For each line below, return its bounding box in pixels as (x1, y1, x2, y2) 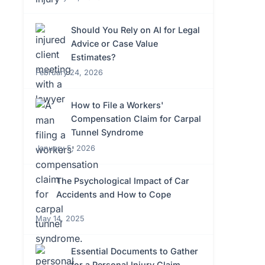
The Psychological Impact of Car (56, 175, 189, 186)
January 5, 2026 (35, 143, 95, 153)
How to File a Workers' (71, 100, 164, 111)
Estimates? (71, 51, 116, 62)
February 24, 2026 (35, 68, 103, 77)
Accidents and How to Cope (56, 189, 171, 199)
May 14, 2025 (35, 214, 85, 223)
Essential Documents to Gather (71, 245, 198, 256)
